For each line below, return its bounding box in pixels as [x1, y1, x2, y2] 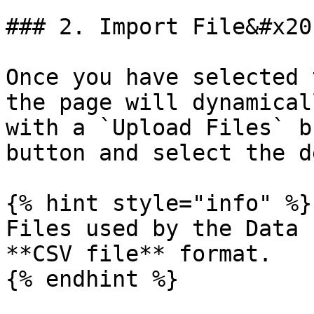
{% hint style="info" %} [6, 191, 312, 216]
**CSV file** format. [6, 241, 272, 266]
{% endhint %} [6, 266, 179, 292]
